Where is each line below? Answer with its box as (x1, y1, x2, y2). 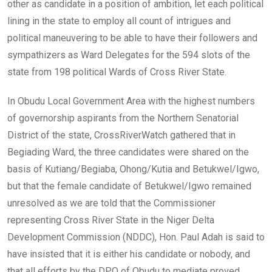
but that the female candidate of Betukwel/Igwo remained (7, 180, 251, 192)
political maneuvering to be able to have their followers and (7, 32, 257, 44)
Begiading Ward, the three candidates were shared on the (7, 146, 249, 158)
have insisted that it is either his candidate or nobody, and (7, 248, 250, 260)
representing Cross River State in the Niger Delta (7, 214, 214, 226)
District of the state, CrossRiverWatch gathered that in (7, 129, 236, 141)
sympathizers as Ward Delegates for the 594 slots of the (7, 49, 250, 61)
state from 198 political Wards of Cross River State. (7, 66, 226, 78)
